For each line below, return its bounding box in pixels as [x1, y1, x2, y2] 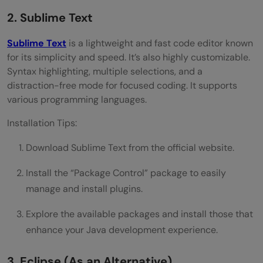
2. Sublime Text [7, 9, 93, 25]
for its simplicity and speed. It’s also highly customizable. [7, 50, 250, 63]
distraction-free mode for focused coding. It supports [7, 79, 237, 92]
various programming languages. [7, 93, 147, 106]
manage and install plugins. [26, 182, 143, 195]
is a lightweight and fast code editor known [66, 36, 253, 49]
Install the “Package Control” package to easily [26, 166, 226, 179]
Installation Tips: [7, 116, 77, 129]
